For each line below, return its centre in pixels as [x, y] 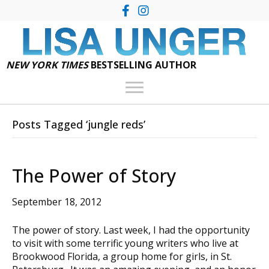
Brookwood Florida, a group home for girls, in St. [122, 256]
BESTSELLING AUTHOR [142, 65]
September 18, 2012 [57, 201]
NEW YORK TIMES [47, 65]
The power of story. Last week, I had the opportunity [131, 230]
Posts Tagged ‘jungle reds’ [79, 124]
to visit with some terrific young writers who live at [125, 243]
